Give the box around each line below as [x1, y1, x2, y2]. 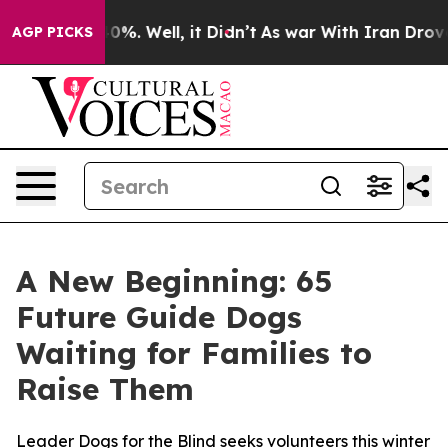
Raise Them [16, 370, 194, 408]
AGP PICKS [12, 23, 93, 41]
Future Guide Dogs [16, 298, 302, 336]
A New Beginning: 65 [16, 262, 332, 300]
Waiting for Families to [16, 334, 372, 372]
